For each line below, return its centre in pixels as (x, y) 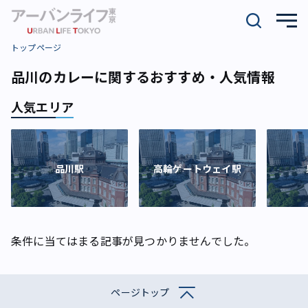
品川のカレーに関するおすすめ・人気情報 (143, 77)
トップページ (36, 47)
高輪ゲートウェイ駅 (197, 168)
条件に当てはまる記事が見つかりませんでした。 (133, 241)
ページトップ (140, 293)
